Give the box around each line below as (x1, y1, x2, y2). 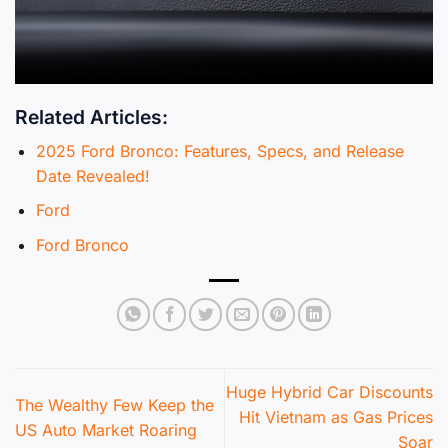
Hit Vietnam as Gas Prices (239, 407, 433, 428)
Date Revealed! (35, 165, 150, 186)
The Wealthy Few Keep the (15, 394, 214, 415)
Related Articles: (15, 105, 168, 130)
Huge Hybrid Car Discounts (226, 382, 433, 403)
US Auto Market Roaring (15, 419, 197, 440)
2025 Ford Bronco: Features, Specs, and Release (35, 140, 404, 161)
